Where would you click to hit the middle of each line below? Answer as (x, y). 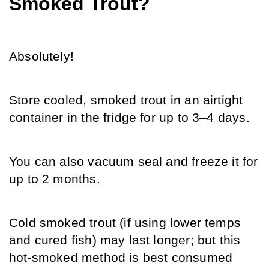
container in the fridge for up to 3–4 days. (129, 118)
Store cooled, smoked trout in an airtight (126, 101)
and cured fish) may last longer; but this (125, 240)
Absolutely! (41, 57)
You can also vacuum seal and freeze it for (134, 162)
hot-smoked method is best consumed (121, 258)
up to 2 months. (55, 179)
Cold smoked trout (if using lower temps (125, 223)
